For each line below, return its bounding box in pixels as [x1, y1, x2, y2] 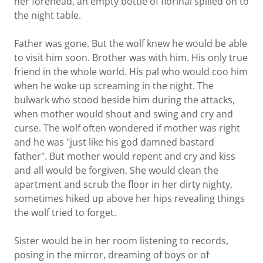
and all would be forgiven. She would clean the [14, 164, 218, 177]
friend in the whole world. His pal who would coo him [14, 65, 248, 78]
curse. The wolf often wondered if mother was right [14, 122, 240, 134]
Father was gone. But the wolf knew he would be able [14, 37, 247, 50]
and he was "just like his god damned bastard [14, 136, 214, 149]
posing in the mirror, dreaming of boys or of [14, 248, 209, 261]
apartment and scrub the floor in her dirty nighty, [14, 178, 232, 191]
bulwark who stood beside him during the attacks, [14, 93, 235, 106]
